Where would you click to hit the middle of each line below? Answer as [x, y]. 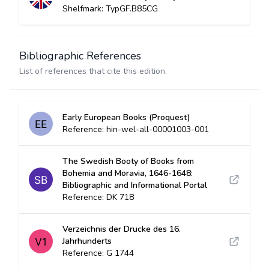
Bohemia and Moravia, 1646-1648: [128, 173]
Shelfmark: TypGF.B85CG [110, 9]
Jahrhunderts [87, 241]
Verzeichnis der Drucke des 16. [122, 229]
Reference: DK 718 [98, 197]
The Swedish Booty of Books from [128, 161]
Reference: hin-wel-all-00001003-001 [136, 129]
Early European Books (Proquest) [126, 117]
